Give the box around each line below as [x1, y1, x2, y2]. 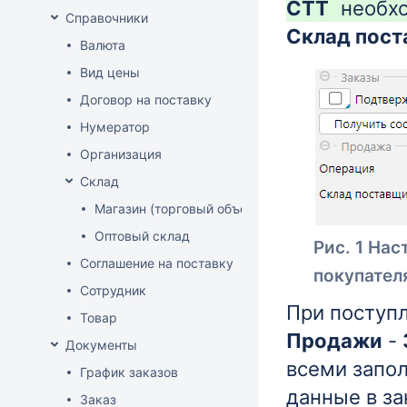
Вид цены [80, 65, 140, 80]
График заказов [80, 364, 178, 380]
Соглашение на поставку [80, 255, 233, 271]
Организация [80, 146, 162, 162]
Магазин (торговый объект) [94, 201, 265, 216]
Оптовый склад [94, 228, 190, 243]
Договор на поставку [80, 92, 212, 107]
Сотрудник [80, 283, 146, 298]
